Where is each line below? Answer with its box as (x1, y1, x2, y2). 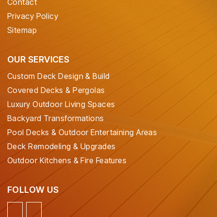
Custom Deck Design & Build (7, 71, 110, 81)
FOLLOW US (7, 185, 59, 195)
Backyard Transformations (7, 113, 104, 124)
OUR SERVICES (7, 54, 70, 65)
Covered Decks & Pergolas (7, 85, 105, 95)
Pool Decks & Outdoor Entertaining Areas (7, 127, 157, 138)
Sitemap (7, 25, 37, 35)
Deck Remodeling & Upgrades (7, 141, 116, 152)
